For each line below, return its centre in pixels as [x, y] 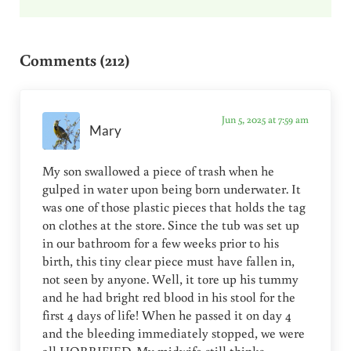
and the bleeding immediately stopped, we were [174, 333]
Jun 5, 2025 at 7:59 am [265, 119]
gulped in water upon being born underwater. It [172, 189]
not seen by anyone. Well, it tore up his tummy [171, 279]
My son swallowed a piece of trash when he [159, 171]
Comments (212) [74, 59]
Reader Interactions [97, 32]
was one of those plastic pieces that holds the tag [174, 207]
